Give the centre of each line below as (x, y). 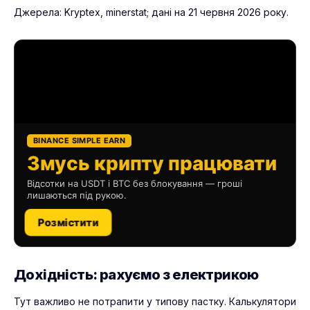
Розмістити (68, 222)
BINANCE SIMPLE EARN (80, 140)
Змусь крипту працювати (152, 163)
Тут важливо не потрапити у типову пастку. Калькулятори (155, 302)
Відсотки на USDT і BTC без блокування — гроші (135, 183)
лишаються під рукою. (77, 195)
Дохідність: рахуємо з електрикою (136, 274)
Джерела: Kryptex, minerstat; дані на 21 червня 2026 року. (151, 12)
